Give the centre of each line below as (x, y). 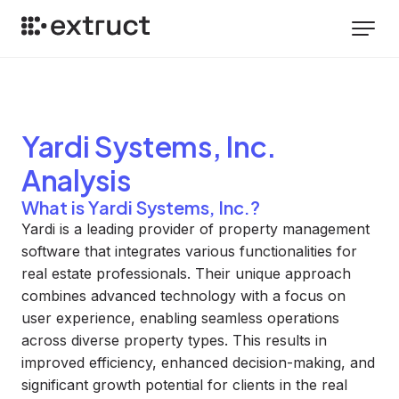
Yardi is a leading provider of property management (195, 229)
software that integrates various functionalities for (189, 251)
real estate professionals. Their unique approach (186, 273)
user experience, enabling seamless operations (180, 318)
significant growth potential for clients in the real (184, 385)
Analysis (76, 180)
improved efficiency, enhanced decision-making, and (198, 362)
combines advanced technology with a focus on (183, 296)
